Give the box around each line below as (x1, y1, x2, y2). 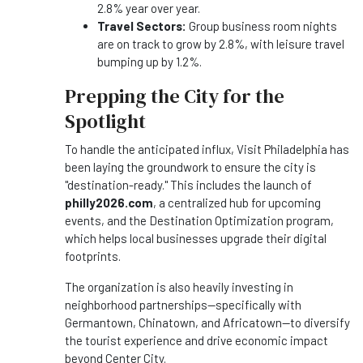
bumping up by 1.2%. (97, 54, 202, 70)
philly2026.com (65, 195, 153, 211)
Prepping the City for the (65, 83, 284, 110)
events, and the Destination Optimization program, (65, 213, 334, 228)
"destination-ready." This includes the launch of (65, 177, 312, 193)
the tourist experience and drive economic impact (65, 333, 328, 348)
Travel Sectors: (97, 19, 186, 34)
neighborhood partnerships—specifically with (65, 297, 301, 313)
